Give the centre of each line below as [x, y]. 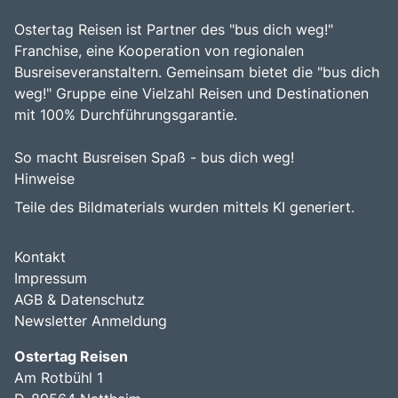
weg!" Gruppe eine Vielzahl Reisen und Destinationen [191, 93]
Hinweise [44, 178]
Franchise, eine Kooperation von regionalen [159, 50]
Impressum [51, 278]
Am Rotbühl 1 [59, 377]
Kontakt [40, 256]
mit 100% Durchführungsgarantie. [126, 114]
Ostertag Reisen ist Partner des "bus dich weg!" [174, 29]
